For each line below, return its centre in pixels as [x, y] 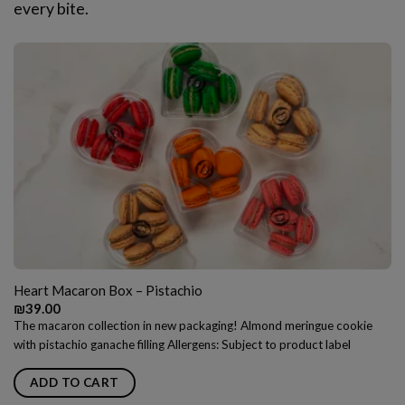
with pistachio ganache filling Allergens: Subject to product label [182, 344]
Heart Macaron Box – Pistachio [108, 290]
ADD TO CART [74, 382]
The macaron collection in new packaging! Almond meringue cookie [193, 325]
